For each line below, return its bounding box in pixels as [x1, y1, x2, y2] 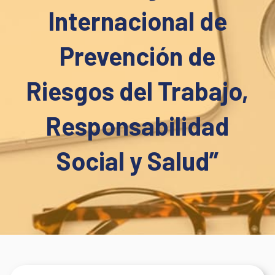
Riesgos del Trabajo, [26, 76, 249, 106]
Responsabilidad [46, 110, 229, 141]
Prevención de [60, 41, 215, 71]
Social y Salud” [56, 145, 219, 176]
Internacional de [48, 6, 227, 36]
